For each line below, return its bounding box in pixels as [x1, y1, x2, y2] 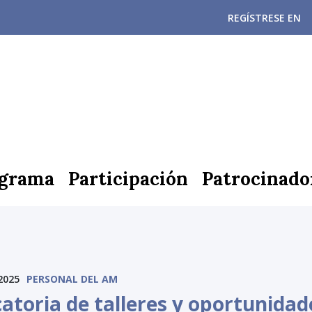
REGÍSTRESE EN [227, 11, 301, 24]
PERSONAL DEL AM [26, 272, 118, 286]
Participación [68, 166, 188, 190]
